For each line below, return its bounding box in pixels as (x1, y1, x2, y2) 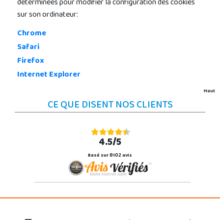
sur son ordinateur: (17, 7, 78, 23)
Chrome (17, 26, 46, 42)
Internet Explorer (17, 67, 81, 83)
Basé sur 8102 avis (88, 151, 132, 161)
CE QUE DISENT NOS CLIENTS (47, 96, 173, 116)
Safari (17, 40, 39, 55)
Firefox (17, 54, 44, 69)
